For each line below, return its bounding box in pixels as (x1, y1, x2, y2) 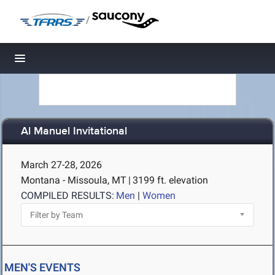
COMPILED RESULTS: (21, 190, 114, 201)
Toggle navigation (20, 55, 103, 68)
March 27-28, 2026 (21, 159, 102, 171)
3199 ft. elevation (133, 174, 208, 186)
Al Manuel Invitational (21, 125, 127, 139)
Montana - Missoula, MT (21, 174, 126, 186)
